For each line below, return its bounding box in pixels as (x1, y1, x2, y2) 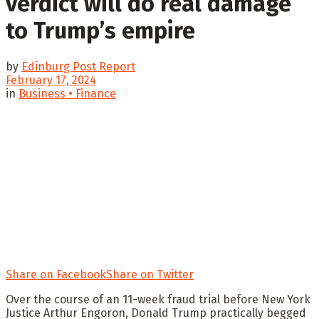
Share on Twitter (106, 267, 194, 281)
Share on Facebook (6, 267, 106, 281)
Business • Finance (19, 86, 116, 100)
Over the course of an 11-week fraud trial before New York (6, 292, 310, 306)
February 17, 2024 (6, 73, 96, 87)
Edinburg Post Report (21, 59, 135, 73)
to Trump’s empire (6, 17, 195, 45)
